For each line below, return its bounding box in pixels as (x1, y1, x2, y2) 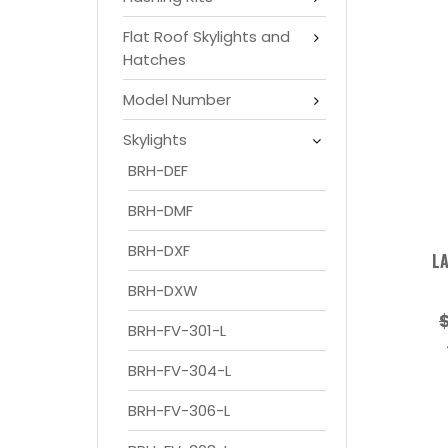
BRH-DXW (128, 279, 198, 301)
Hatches (123, 48, 186, 70)
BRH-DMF (128, 199, 193, 221)
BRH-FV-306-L (128, 399, 230, 421)
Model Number (123, 88, 231, 110)
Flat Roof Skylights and (123, 25, 290, 47)
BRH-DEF (128, 159, 188, 181)
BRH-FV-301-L (128, 319, 226, 341)
